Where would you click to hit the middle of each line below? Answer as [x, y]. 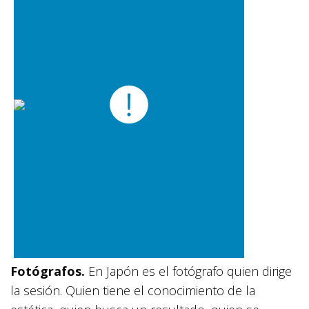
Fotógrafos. [48, 271]
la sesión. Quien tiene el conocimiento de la [133, 291]
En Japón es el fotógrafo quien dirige [188, 271]
